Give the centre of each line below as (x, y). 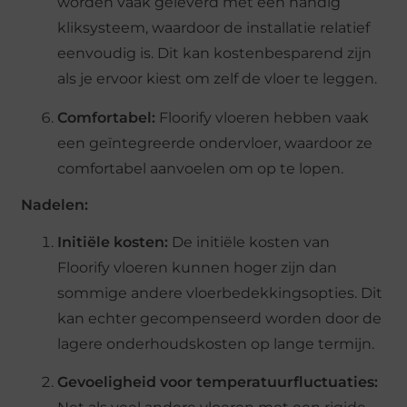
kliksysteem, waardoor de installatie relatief (214, 28)
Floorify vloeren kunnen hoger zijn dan (198, 267)
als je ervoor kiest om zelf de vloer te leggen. (218, 79)
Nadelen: (55, 205)
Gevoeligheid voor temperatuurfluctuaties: (218, 382)
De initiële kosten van (249, 242)
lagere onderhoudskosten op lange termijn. (216, 343)
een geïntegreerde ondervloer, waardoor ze (215, 143)
